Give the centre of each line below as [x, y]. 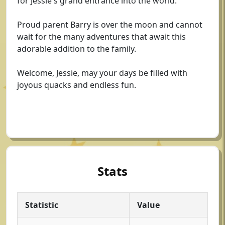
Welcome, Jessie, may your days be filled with [102, 73]
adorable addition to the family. [77, 49]
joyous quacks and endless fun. [77, 85]
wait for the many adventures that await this [101, 37]
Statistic [42, 205]
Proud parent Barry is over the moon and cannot [110, 25]
